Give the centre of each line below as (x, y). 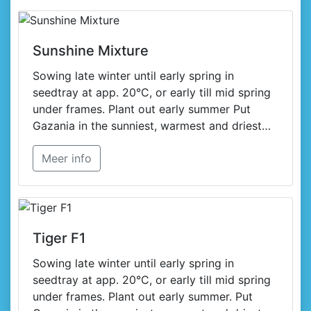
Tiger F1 (59, 238)
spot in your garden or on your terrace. (135, 143)
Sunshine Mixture (91, 51)
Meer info (67, 159)
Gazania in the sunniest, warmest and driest (147, 126)
